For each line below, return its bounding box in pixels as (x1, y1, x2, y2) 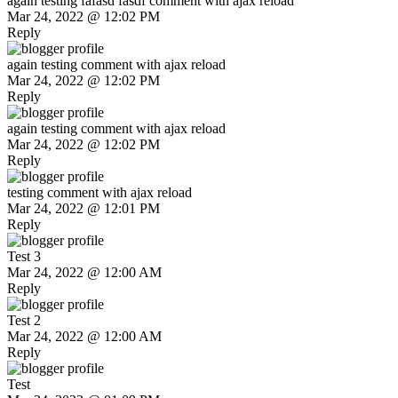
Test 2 (7, 313, 41, 329)
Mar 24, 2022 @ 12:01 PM (7, 201, 160, 217)
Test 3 (7, 249, 41, 265)
